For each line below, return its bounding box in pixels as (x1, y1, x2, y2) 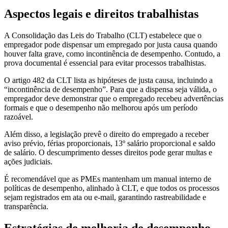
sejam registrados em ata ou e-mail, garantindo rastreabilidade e (4, 192, 206, 202)
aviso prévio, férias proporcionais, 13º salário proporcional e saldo (4, 138, 215, 148)
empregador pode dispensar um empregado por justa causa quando (4, 40, 217, 49)
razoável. (4, 112, 33, 121)
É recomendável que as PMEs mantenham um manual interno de (4, 174, 211, 183)
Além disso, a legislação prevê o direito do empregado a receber (4, 129, 209, 138)
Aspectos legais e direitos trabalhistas (4, 7, 198, 20)
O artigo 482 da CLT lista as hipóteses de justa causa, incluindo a (4, 75, 213, 84)
